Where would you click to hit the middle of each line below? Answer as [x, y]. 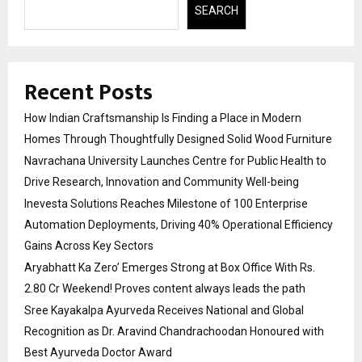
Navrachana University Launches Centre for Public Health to [175, 161]
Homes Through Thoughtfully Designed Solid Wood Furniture [178, 139]
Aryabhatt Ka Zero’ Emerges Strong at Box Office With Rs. [170, 267]
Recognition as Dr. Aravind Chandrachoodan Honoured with [174, 331]
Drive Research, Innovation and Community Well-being [162, 182]
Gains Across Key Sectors [89, 246]
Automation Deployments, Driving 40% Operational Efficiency [179, 225]
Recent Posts [88, 93]
